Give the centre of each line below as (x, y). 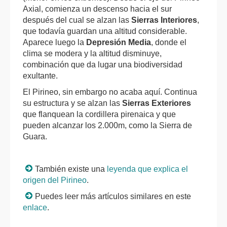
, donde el (169, 42)
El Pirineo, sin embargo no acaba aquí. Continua (110, 92)
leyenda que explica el (147, 169)
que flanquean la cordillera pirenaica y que (99, 114)
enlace (35, 207)
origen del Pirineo (55, 180)
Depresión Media (119, 42)
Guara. (35, 136)
